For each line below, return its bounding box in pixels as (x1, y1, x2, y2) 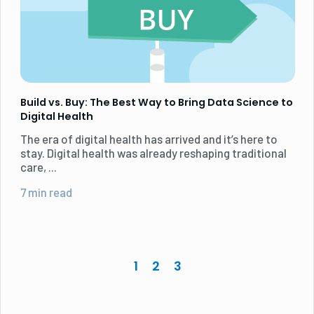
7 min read (20, 185, 72, 200)
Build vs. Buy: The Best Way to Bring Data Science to (20, 95, 293, 109)
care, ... (20, 159, 57, 174)
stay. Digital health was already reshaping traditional (20, 145, 287, 160)
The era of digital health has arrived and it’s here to (20, 131, 278, 146)
